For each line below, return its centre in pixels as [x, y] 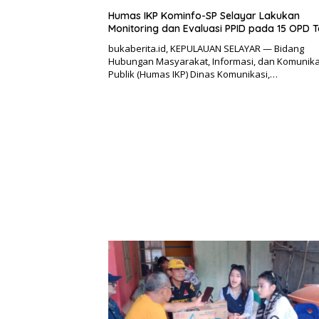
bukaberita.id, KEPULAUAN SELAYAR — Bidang [206, 48]
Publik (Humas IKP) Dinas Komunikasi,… [193, 74]
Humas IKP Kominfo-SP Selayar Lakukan [204, 15]
